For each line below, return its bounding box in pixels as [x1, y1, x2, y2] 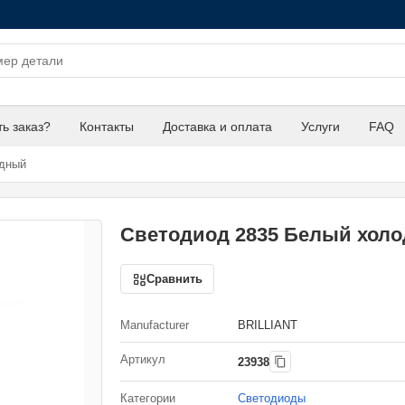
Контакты [80, 119, 134, 134]
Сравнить [146, 272, 202, 286]
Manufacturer [120, 318, 189, 332]
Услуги [301, 119, 340, 134]
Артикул [120, 353, 165, 366]
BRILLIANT [238, 318, 297, 332]
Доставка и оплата [163, 119, 272, 134]
